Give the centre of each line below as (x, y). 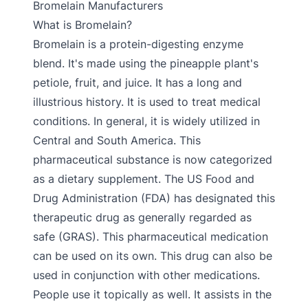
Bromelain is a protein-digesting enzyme (138, 44)
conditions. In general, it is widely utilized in (146, 121)
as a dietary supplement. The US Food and (144, 179)
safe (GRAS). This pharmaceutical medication (151, 236)
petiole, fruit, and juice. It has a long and (137, 82)
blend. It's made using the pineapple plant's (146, 63)
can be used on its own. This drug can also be (153, 256)
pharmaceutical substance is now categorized (153, 159)
